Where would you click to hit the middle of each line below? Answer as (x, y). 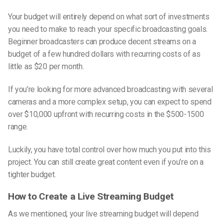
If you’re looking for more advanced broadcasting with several (111, 89)
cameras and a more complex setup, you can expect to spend (110, 102)
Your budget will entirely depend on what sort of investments (109, 17)
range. (18, 126)
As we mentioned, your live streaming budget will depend (103, 214)
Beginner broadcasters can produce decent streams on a (102, 42)
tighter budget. (32, 174)
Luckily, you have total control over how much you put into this (110, 149)
